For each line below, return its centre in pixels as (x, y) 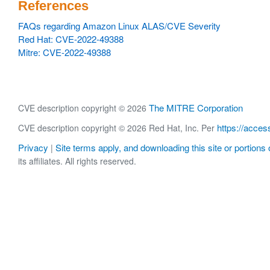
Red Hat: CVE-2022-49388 (71, 39)
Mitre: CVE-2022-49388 (64, 52)
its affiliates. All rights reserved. (77, 161)
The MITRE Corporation (196, 108)
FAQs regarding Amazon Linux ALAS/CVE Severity (119, 26)
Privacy (33, 148)
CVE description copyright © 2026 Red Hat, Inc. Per (118, 128)
